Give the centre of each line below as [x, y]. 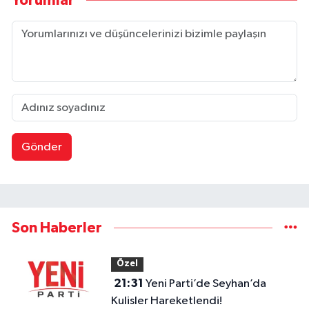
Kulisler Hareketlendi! [166, 301]
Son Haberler [57, 228]
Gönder [41, 147]
